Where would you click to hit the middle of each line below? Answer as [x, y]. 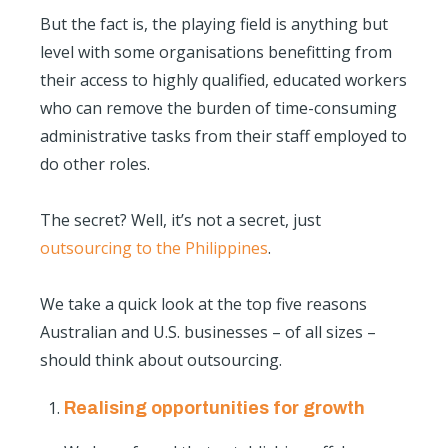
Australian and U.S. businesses [154, 332]
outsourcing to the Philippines [154, 248]
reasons [336, 304]
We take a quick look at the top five [173, 304]
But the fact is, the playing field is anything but [214, 24]
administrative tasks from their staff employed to [223, 136]
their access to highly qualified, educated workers [223, 80]
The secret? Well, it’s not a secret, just [180, 220]
